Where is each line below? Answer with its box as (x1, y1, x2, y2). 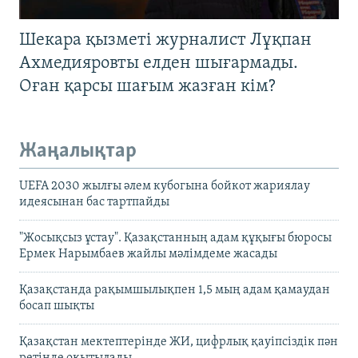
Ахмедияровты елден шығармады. (19, 54, 298, 73)
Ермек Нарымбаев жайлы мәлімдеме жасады (19, 248, 277, 261)
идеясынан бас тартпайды (19, 196, 169, 209)
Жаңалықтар (19, 140, 137, 162)
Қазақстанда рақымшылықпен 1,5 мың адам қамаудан (19, 284, 330, 297)
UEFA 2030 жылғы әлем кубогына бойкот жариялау (19, 180, 310, 193)
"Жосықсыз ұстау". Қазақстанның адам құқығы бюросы (19, 232, 332, 245)
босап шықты (19, 300, 94, 313)
